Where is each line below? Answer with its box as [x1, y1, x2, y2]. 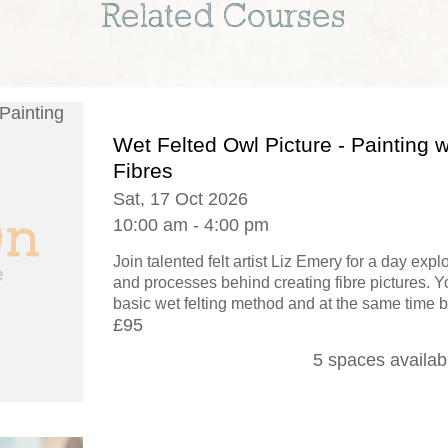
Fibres [113, 159, 173, 182]
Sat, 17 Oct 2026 [113, 189, 248, 209]
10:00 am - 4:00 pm [113, 215, 269, 235]
